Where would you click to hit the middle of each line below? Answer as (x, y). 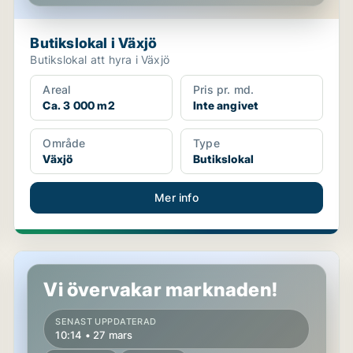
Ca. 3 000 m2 (79, 105)
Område (64, 143)
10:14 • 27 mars (94, 335)
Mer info (176, 197)
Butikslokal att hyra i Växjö (100, 59)
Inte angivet (225, 105)
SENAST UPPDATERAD (106, 321)
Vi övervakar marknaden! (160, 290)
